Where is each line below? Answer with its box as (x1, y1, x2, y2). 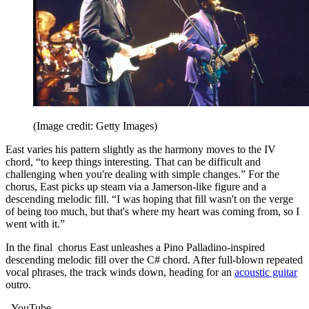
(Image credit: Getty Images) (33, 120, 157, 132)
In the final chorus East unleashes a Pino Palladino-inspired (6, 241, 265, 254)
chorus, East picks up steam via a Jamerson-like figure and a (6, 181, 266, 193)
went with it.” (6, 218, 68, 230)
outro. (6, 279, 34, 291)
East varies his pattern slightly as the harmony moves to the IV (6, 143, 276, 156)
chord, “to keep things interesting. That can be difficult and (6, 156, 261, 168)
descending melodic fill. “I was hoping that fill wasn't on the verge (6, 193, 293, 206)
